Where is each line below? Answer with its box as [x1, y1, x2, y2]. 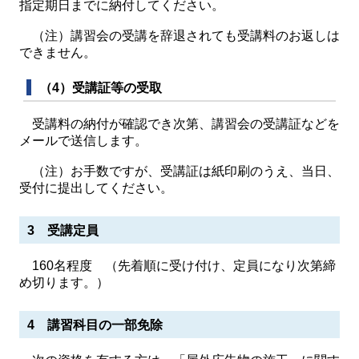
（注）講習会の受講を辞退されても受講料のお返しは [19, 29, 340, 42]
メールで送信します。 [19, 134, 147, 147]
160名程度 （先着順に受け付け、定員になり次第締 [19, 259, 336, 272]
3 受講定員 [27, 224, 99, 237]
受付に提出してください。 [19, 181, 173, 195]
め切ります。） [19, 276, 109, 289]
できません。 [19, 46, 96, 59]
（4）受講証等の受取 [39, 81, 162, 95]
